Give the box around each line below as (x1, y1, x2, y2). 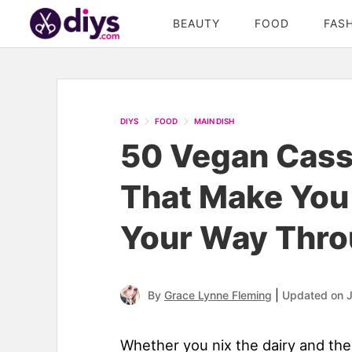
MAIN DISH (194, 116, 234, 126)
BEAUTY (173, 16, 220, 30)
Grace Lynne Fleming (164, 288, 272, 302)
